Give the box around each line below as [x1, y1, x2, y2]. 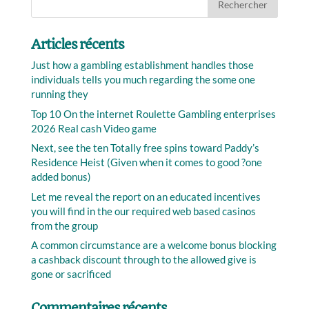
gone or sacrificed [30, 268, 111, 280]
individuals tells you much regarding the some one [30, 73, 255, 86]
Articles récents [30, 37, 124, 52]
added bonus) [30, 170, 91, 183]
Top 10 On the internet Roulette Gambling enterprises [30, 107, 276, 120]
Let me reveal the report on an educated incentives [30, 190, 261, 203]
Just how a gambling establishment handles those [30, 59, 254, 71]
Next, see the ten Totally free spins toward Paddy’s [30, 141, 259, 154]
